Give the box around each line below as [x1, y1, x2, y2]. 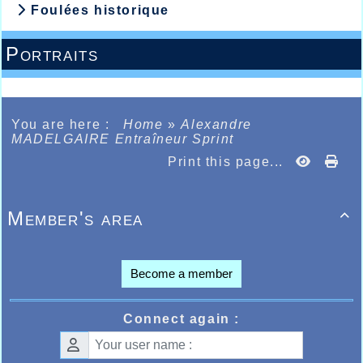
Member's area [7, 207, 143, 230]
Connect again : [123, 312, 240, 327]
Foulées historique [26, 3, 170, 18]
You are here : [11, 117, 119, 132]
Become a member [130, 267, 233, 281]
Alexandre [181, 117, 252, 132]
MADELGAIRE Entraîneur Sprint [11, 132, 234, 147]
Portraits [6, 43, 99, 66]
